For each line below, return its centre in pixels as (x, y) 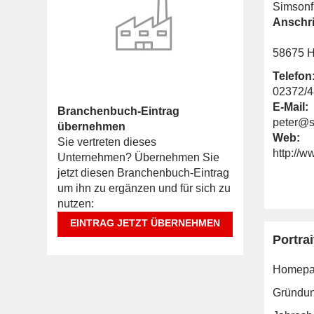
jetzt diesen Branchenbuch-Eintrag (143, 173)
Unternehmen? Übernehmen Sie (138, 157)
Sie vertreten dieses (107, 142)
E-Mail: (291, 107)
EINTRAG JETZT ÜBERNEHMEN (145, 223)
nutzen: (76, 204)
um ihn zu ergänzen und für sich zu (144, 188)
